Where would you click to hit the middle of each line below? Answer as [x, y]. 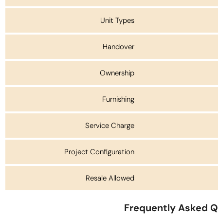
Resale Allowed [110, 178]
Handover [118, 47]
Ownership [117, 73]
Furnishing [118, 100]
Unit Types [117, 21]
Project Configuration [99, 152]
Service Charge [110, 126]
